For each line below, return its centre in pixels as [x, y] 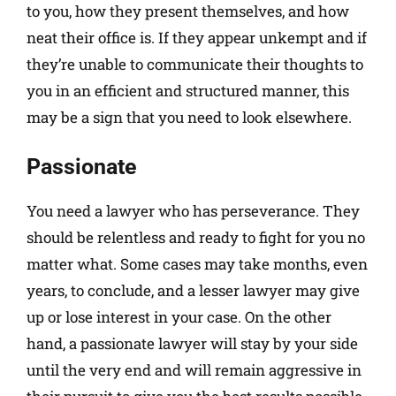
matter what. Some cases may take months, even [197, 263]
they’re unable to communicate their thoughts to [195, 65]
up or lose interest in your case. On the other [179, 316]
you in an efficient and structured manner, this [188, 91]
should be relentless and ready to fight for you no [196, 237]
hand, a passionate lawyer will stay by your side [192, 343]
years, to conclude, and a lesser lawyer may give [193, 290]
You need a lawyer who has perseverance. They [193, 210]
